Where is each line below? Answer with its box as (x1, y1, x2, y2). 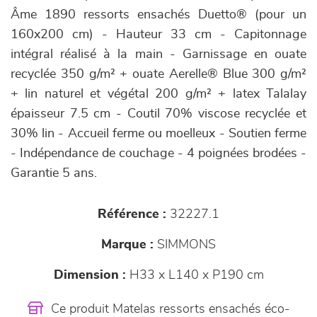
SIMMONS (154, 238, 216, 251)
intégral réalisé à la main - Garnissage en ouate (11, 48, 306, 61)
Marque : (101, 238, 154, 251)
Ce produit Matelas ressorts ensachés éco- (47, 303, 290, 316)
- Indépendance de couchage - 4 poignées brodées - (11, 147, 306, 160)
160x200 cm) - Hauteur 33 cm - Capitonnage (11, 28, 306, 41)
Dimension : (53, 269, 126, 282)
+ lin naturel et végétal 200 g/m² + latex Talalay (11, 88, 306, 100)
